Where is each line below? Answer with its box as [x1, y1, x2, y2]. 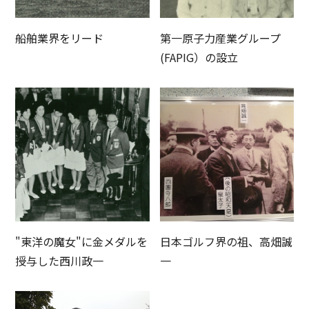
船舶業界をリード [15, 29, 104, 46]
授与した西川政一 [15, 252, 104, 269]
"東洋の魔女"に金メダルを [15, 232, 148, 250]
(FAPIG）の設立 [159, 48, 238, 66]
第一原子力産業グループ [159, 29, 281, 46]
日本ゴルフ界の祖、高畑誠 [159, 232, 292, 250]
